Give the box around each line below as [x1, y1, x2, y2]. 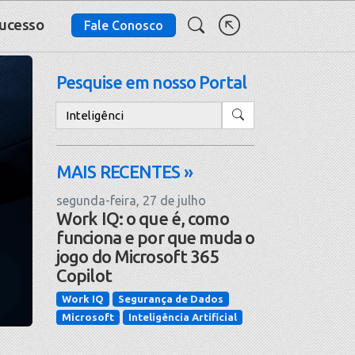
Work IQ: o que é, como [56, 208, 229, 228]
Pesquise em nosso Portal [56, 72, 246, 92]
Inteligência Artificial [128, 311, 237, 323]
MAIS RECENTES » [56, 161, 193, 181]
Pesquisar [55, 101, 116, 116]
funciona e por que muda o [56, 227, 254, 247]
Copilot [56, 265, 112, 285]
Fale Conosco [84, 17, 164, 32]
